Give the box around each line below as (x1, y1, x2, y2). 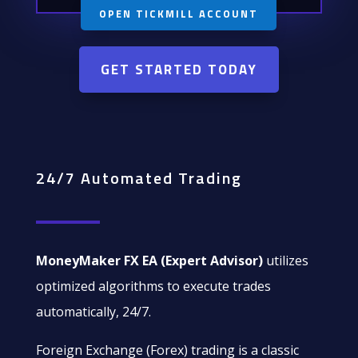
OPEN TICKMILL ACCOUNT (99, 5, 259, 22)
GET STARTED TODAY (100, 58, 257, 80)
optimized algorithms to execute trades (35, 276, 271, 295)
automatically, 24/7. (35, 302, 151, 320)
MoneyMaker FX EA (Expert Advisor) (35, 251, 263, 269)
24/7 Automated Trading (35, 165, 242, 190)
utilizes (262, 251, 308, 269)
